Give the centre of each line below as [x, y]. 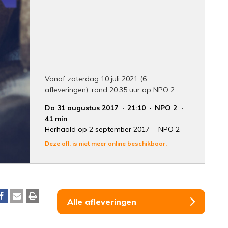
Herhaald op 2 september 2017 [98, 129]
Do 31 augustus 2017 [83, 108]
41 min [56, 118]
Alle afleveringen [102, 201]
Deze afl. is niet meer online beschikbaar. [106, 143]
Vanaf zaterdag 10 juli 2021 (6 [96, 79]
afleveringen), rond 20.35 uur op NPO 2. [111, 89]
